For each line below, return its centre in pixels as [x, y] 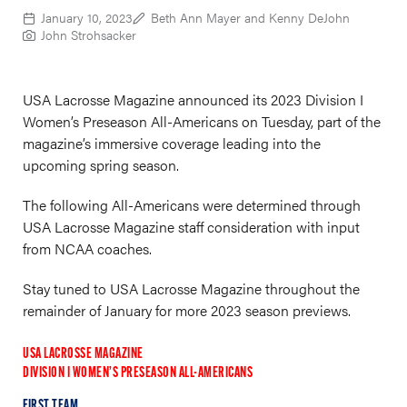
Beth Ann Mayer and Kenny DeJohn [250, 17]
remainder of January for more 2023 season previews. [187, 310]
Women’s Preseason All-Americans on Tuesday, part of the [202, 121]
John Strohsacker [89, 35]
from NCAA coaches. [87, 248]
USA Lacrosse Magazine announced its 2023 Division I [193, 99]
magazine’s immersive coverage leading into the [172, 143]
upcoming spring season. [101, 165]
